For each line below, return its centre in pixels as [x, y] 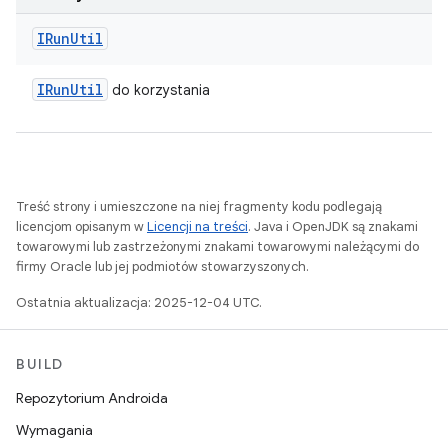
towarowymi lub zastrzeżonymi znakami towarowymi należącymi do [217, 246]
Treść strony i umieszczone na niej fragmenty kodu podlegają [199, 206]
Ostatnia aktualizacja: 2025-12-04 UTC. [139, 302]
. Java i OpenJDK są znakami [333, 226]
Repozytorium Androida [92, 398]
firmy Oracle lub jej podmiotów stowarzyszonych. [162, 266]
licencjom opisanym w [81, 226]
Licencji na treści [197, 226]
